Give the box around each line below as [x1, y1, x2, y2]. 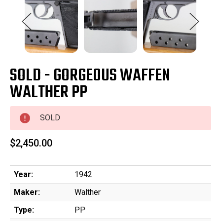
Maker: [14, 187, 40, 197]
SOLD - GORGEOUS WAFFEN [10, 63, 170, 90]
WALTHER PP [10, 79, 87, 107]
